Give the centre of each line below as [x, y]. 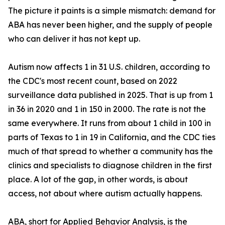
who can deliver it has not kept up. [74, 39]
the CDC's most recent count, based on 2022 [93, 81]
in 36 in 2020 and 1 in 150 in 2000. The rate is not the [107, 109]
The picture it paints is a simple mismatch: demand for [112, 11]
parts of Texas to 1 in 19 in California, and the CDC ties [112, 137]
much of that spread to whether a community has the [110, 151]
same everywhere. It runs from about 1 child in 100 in [109, 123]
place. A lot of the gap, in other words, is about [98, 180]
